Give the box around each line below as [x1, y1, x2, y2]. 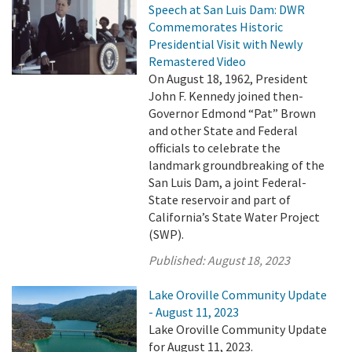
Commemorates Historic [148, 19, 284, 35]
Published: [148, 252, 208, 268]
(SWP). [148, 226, 185, 242]
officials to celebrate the [148, 140, 281, 156]
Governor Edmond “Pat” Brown [148, 105, 317, 121]
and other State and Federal [148, 123, 299, 138]
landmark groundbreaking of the [148, 157, 325, 173]
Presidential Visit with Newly [148, 36, 303, 52]
